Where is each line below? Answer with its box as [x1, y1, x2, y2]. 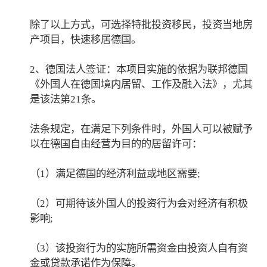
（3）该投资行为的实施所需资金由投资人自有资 [30, 242, 249, 254]
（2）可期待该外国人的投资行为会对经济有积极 [30, 197, 249, 209]
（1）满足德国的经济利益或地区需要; [30, 167, 201, 179]
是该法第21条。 [30, 93, 102, 105]
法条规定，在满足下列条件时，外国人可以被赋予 [30, 123, 253, 135]
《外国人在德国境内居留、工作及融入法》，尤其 [30, 78, 253, 90]
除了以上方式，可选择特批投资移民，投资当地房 [30, 18, 253, 30]
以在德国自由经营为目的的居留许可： [30, 138, 203, 150]
